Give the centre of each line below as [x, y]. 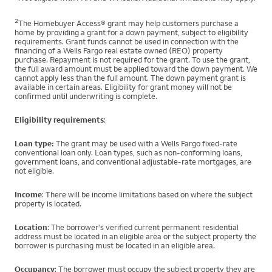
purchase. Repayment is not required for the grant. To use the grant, [132, 60]
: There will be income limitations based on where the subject [147, 195]
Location [31, 227]
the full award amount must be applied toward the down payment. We [136, 69]
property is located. [48, 204]
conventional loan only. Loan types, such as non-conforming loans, [128, 153]
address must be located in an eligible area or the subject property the [135, 236]
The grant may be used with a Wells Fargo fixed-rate [146, 144]
